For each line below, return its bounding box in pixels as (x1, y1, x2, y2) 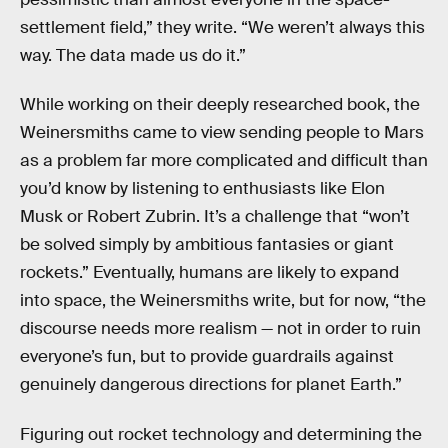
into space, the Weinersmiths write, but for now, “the (20, 290, 426, 312)
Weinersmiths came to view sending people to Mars (20, 122, 424, 144)
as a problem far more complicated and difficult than (20, 150, 428, 172)
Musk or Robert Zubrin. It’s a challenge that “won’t (20, 206, 410, 228)
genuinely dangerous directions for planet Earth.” (20, 374, 402, 396)
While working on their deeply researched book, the (20, 94, 420, 116)
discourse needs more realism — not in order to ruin (20, 318, 421, 340)
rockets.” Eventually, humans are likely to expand (20, 262, 399, 284)
